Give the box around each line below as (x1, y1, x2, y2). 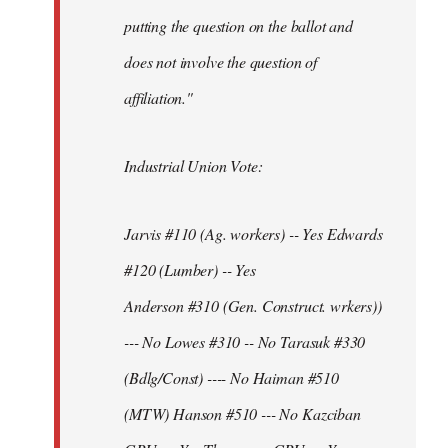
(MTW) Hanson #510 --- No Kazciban (124, 402, 361, 424)
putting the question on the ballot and (124, 14, 353, 36)
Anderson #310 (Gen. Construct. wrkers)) (124, 294, 382, 316)
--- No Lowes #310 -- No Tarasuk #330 (124, 330, 366, 352)
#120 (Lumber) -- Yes (124, 258, 256, 280)
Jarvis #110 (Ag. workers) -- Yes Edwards (124, 222, 383, 244)
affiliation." (124, 86, 193, 108)
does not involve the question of (124, 50, 317, 72)
